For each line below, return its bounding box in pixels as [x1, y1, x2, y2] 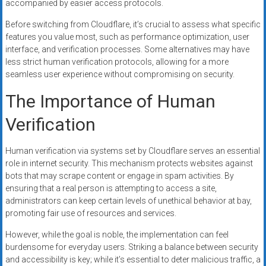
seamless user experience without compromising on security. [5, 69, 235, 79]
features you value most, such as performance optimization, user [5, 31, 249, 42]
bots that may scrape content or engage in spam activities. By [5, 170, 234, 180]
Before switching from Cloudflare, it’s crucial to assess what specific [5, 19, 261, 29]
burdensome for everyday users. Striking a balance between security [5, 242, 258, 252]
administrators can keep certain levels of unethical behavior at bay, [5, 195, 252, 205]
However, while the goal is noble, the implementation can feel [5, 229, 229, 239]
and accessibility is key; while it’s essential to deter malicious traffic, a [5, 254, 261, 264]
